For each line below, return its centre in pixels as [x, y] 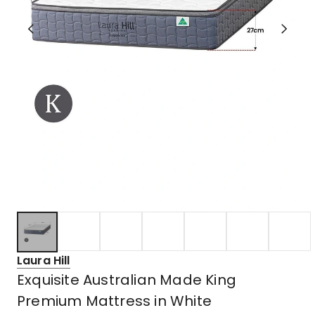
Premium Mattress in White [114, 301]
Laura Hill [44, 260]
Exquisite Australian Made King [127, 279]
